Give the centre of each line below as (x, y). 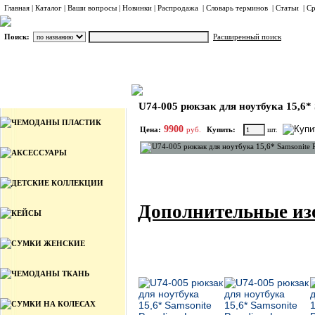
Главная (17, 8)
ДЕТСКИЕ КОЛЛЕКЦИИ (57, 183)
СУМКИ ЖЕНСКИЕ (48, 243)
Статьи (287, 8)
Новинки (137, 8)
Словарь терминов (237, 8)
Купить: (221, 129)
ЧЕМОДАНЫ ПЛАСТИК (56, 122)
